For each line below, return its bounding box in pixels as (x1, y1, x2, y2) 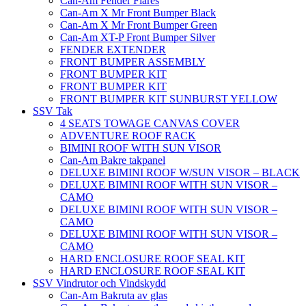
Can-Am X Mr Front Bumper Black (60, 7, 216, 19)
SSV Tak (33, 105, 72, 117)
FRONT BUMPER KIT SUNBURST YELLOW (60, 93, 277, 105)
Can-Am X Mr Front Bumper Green (60, 19, 217, 31)
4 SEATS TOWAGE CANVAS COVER (60, 117, 240, 130)
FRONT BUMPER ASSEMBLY (60, 56, 206, 68)
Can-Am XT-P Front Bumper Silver (60, 31, 215, 44)
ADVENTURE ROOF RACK (60, 130, 196, 142)
